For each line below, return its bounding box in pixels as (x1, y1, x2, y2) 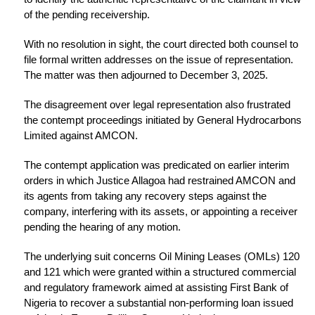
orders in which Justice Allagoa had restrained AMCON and (24, 174, 295, 187)
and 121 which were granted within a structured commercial (24, 266, 296, 278)
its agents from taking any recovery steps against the (24, 190, 266, 202)
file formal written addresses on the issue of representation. (24, 53, 293, 66)
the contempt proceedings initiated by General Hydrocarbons (24, 114, 302, 127)
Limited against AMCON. (24, 129, 138, 142)
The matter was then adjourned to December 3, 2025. (24, 69, 268, 82)
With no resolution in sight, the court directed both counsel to (24, 38, 298, 51)
